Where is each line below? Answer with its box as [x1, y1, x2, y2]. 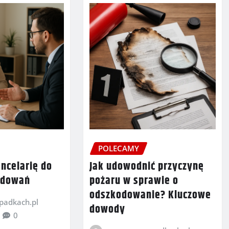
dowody [89, 201, 125, 219]
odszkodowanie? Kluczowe [89, 187, 211, 204]
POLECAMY [98, 143, 139, 153]
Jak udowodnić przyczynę [89, 158, 204, 176]
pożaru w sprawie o [89, 172, 178, 190]
